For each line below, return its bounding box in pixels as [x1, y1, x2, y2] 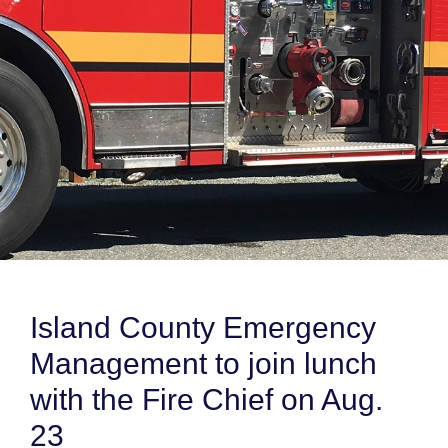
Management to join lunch [30, 347, 377, 380]
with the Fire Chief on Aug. [30, 383, 383, 416]
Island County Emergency [30, 311, 376, 344]
